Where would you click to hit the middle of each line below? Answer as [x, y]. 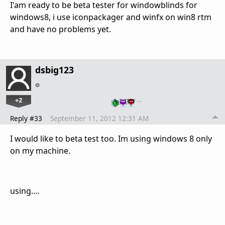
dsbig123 [54, 70]
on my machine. [40, 151]
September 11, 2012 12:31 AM [99, 119]
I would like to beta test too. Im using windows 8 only [111, 139]
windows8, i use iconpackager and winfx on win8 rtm [111, 17]
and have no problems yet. [61, 29]
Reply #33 [26, 119]
